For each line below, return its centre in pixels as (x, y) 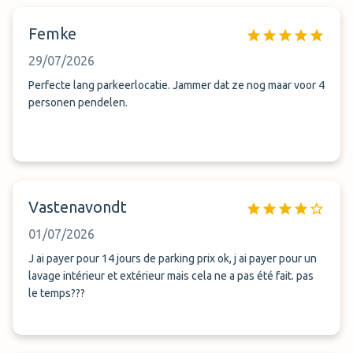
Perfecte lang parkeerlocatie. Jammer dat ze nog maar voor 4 (176, 85)
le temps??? (57, 293)
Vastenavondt (78, 207)
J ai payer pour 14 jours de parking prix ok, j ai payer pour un (173, 258)
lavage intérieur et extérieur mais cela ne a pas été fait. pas (171, 276)
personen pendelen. (78, 102)
